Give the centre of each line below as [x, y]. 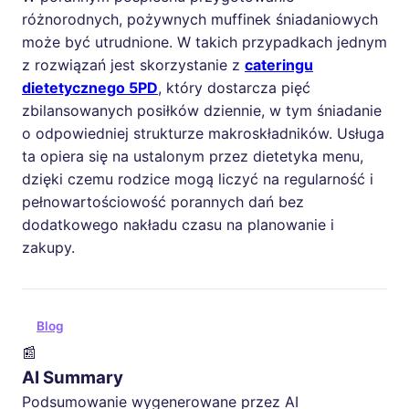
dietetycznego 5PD [90, 87]
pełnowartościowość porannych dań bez [163, 201]
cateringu [279, 64]
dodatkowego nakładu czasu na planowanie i [178, 224]
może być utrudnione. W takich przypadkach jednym [204, 42]
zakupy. [48, 247]
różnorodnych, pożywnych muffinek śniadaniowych [200, 19]
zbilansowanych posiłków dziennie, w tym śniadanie [202, 110]
